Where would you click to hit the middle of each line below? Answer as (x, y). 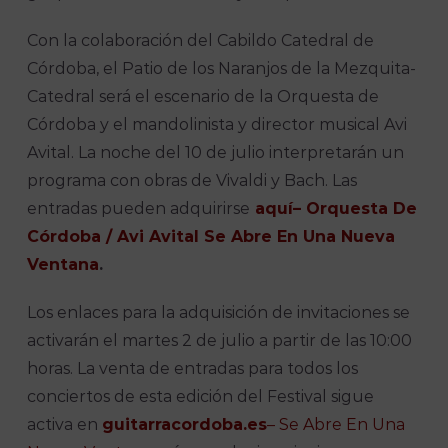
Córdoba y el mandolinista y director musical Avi (217, 125)
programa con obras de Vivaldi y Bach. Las (192, 181)
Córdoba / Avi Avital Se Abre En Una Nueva (211, 237)
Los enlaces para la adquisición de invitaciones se (219, 313)
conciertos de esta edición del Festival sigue (201, 397)
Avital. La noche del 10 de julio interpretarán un (216, 153)
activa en (65, 425)
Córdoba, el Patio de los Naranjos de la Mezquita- (222, 69)
